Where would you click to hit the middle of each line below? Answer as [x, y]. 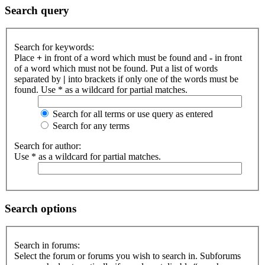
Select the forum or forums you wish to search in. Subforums [127, 256]
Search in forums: [47, 245]
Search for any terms [90, 126]
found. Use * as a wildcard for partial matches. [101, 90]
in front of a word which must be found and [126, 58]
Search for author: [48, 146]
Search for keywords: [54, 47]
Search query [37, 10]
